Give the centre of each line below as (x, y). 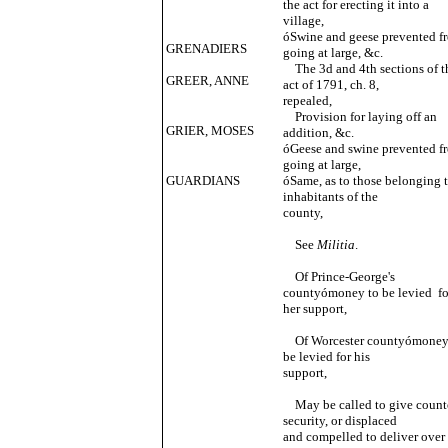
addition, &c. (318, 132)
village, (303, 20)
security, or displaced (339, 420)
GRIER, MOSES (209, 130)
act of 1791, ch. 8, (330, 84)
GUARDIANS (202, 180)
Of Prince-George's (338, 276)
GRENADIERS (206, 48)
